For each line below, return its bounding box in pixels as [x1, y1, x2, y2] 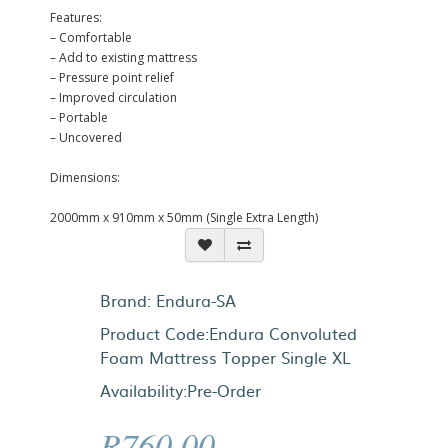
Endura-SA [156, 288, 236, 312]
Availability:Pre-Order [100, 378, 261, 402]
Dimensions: [50, 169, 120, 186]
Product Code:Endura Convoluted [100, 321, 357, 345]
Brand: [100, 288, 156, 312]
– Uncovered [50, 129, 122, 146]
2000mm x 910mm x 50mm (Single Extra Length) [50, 209, 318, 226]
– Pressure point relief [50, 69, 174, 86]
